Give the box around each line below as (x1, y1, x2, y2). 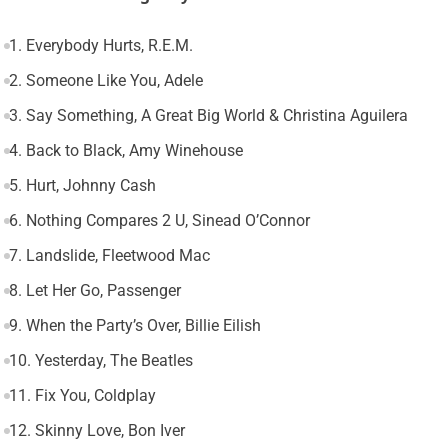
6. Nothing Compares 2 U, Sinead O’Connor (8, 211, 310, 231)
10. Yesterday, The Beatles (8, 351, 193, 371)
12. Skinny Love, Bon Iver (8, 421, 185, 441)
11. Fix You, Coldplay (8, 386, 156, 406)
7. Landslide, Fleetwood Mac (8, 246, 210, 266)
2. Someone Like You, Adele (8, 71, 203, 91)
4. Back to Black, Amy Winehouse (8, 141, 243, 161)
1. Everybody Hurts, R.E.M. (8, 36, 193, 56)
